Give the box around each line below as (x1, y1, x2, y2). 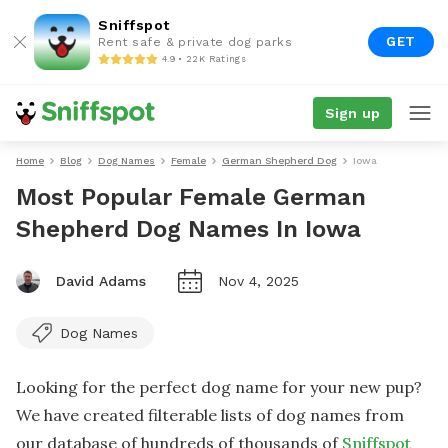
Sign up (324, 105, 380, 121)
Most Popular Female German (16, 183, 366, 211)
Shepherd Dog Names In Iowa (16, 215, 361, 243)
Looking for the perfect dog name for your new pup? (16, 377, 422, 397)
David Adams (56, 273, 146, 289)
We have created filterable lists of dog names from (16, 405, 404, 425)
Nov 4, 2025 (218, 273, 299, 289)
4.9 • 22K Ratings (162, 53, 246, 64)
